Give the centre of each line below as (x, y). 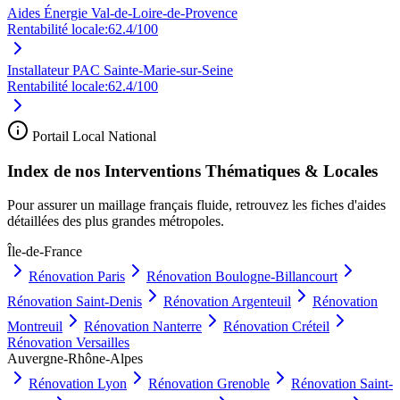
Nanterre (177, 327)
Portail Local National (92, 136)
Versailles (103, 343)
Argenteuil (261, 302)
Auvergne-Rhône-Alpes (75, 359)
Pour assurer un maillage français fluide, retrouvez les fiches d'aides (196, 205)
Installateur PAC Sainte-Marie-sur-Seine (120, 70)
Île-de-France (45, 252)
